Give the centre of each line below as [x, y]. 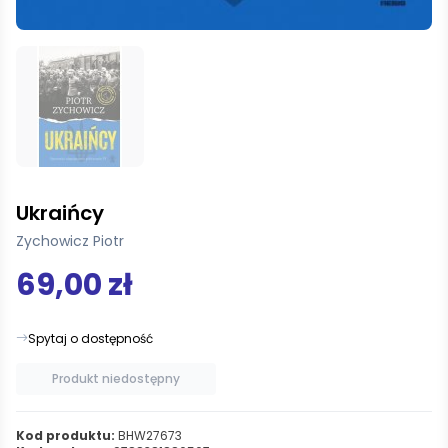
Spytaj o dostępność [90, 338]
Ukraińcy [60, 212]
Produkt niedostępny [116, 378]
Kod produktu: [65, 435]
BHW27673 [148, 435]
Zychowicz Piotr [70, 240]
